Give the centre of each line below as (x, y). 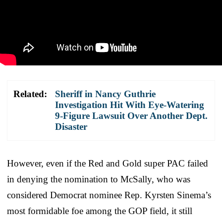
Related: (30, 94)
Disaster (71, 126)
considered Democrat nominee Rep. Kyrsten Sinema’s (109, 195)
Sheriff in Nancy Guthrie (105, 94)
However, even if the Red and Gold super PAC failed (108, 163)
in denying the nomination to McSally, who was (99, 179)
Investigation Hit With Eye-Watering (130, 105)
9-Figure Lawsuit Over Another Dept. (131, 115)
